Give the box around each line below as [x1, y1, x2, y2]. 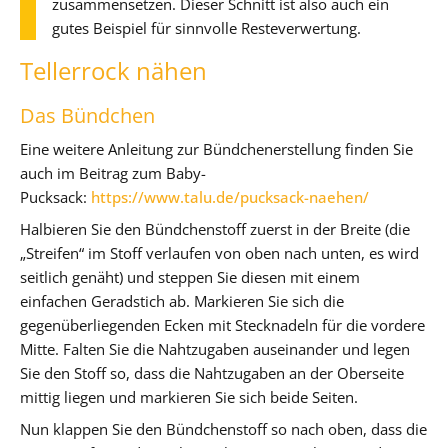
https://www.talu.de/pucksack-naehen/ [91, 186, 369, 207]
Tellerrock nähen [20, 53, 207, 87]
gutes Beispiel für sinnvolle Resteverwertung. [52, 17, 361, 38]
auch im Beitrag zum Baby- [20, 162, 206, 183]
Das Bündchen [20, 101, 155, 129]
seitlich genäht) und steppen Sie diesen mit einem [20, 266, 360, 287]
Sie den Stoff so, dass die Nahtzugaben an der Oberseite [20, 362, 404, 383]
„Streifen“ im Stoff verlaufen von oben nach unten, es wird [20, 242, 419, 263]
